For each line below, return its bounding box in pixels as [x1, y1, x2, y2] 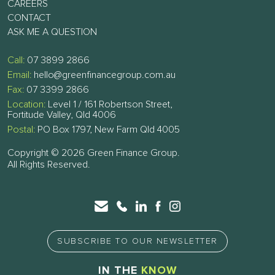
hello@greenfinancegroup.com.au [34, 70, 176, 80]
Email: [7, 70, 31, 80]
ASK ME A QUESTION [7, 27, 97, 37]
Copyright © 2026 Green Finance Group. [7, 148, 180, 158]
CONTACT [7, 13, 51, 23]
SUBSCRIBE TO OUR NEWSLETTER [57, 237, 218, 246]
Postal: [7, 125, 35, 135]
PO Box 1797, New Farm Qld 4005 [35, 125, 180, 135]
